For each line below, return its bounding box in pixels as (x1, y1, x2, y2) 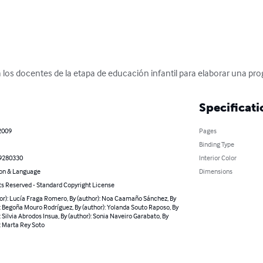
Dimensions (198, 166, 232, 176)
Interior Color (198, 153, 237, 162)
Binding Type (198, 139, 234, 149)
